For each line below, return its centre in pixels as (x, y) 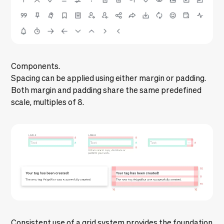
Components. (36, 66)
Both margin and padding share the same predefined (106, 90)
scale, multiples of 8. (48, 102)
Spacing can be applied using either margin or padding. (109, 78)
